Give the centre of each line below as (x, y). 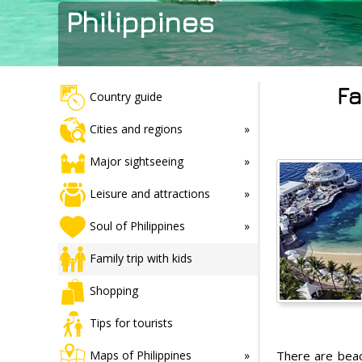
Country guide (126, 96)
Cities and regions (136, 128)
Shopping (114, 290)
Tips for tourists (131, 322)
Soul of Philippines (137, 225)
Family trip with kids (141, 258)
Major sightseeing (137, 161)
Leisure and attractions (150, 193)
